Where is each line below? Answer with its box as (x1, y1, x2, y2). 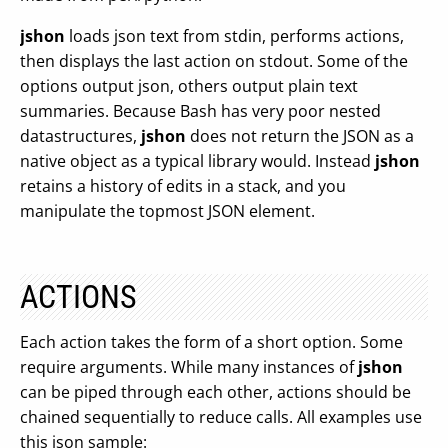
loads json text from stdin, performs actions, (65, 25, 404, 47)
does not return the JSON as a (186, 125, 414, 147)
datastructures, (20, 125, 141, 147)
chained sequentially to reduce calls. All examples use (20, 406, 422, 428)
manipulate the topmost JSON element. (20, 200, 315, 222)
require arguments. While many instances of (20, 356, 358, 378)
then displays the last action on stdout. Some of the (20, 50, 408, 72)
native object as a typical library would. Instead (20, 150, 375, 172)
